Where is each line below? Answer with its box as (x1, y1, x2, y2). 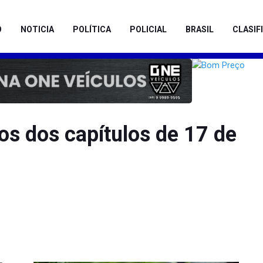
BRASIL (186, 25, 214, 34)
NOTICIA (21, 25, 54, 34)
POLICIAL (130, 25, 167, 34)
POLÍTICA (73, 25, 111, 34)
